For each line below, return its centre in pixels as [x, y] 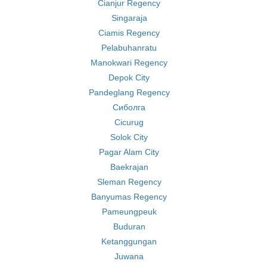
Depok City [129, 77]
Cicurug [129, 122]
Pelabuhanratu [129, 48]
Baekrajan [129, 167]
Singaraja [129, 18]
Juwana [129, 256]
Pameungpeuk [129, 212]
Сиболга [129, 107]
